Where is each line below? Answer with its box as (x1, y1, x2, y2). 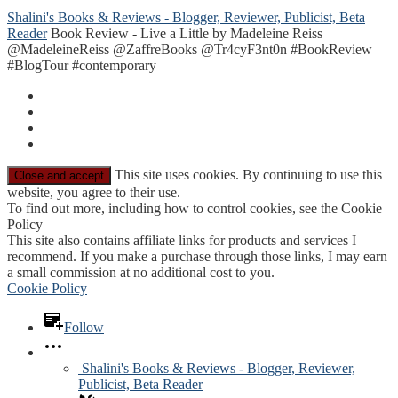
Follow (64, 319, 104, 335)
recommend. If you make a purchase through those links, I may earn (7, 248, 387, 264)
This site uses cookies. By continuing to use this (111, 166, 382, 182)
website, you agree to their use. (7, 184, 180, 200)
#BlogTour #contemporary (7, 57, 156, 73)
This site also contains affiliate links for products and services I (7, 232, 356, 248)
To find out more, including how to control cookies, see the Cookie (7, 200, 382, 216)
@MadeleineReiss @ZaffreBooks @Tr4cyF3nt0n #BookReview (7, 41, 372, 57)
